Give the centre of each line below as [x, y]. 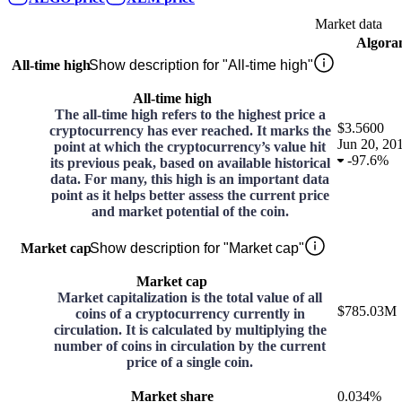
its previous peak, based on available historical [190, 163]
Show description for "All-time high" [201, 66]
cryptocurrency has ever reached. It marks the [190, 131]
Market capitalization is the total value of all [190, 298]
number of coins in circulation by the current [190, 346]
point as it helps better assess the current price [190, 196]
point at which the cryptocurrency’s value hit [190, 147]
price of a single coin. [190, 363]
